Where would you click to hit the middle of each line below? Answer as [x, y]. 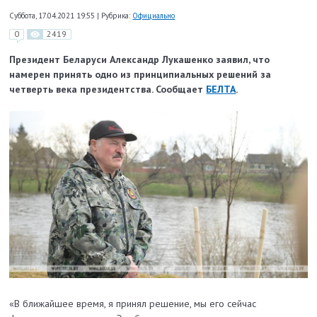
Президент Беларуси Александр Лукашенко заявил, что [140, 60]
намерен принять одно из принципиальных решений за [140, 75]
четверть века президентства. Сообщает [108, 90]
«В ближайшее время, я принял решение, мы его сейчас [133, 303]
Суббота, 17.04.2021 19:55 [53, 15]
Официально [154, 15]
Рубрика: [116, 15]
